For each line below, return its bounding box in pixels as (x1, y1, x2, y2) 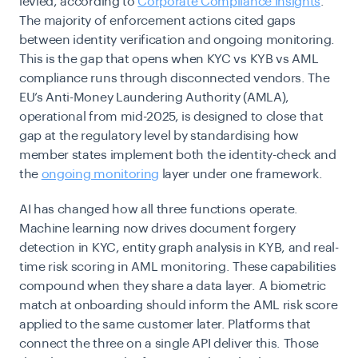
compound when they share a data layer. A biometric (19, 279, 326, 292)
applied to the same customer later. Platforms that (19, 317, 311, 331)
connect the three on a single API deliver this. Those (19, 336, 320, 350)
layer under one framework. (158, 167, 323, 181)
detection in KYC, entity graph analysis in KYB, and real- (19, 241, 339, 254)
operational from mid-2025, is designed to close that (19, 109, 324, 123)
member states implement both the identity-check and (19, 148, 336, 161)
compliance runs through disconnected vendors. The (19, 71, 330, 85)
